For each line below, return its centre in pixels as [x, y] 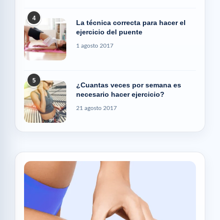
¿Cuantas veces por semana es [129, 85]
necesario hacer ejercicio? [120, 95]
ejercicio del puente [109, 32]
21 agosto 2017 [96, 108]
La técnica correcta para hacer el [131, 23]
